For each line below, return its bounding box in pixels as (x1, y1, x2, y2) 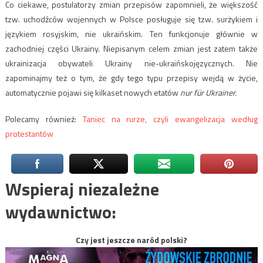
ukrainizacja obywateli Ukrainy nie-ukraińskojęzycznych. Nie (5, 56, 258, 69)
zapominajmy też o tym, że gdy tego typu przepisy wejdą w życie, (5, 71, 258, 84)
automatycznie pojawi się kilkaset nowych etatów (5, 86, 180, 99)
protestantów (5, 127, 53, 140)
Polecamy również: (5, 112, 83, 125)
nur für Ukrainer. (180, 86, 237, 99)
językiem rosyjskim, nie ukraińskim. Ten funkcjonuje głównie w (5, 27, 258, 40)
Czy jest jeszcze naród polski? (76, 233, 187, 246)
